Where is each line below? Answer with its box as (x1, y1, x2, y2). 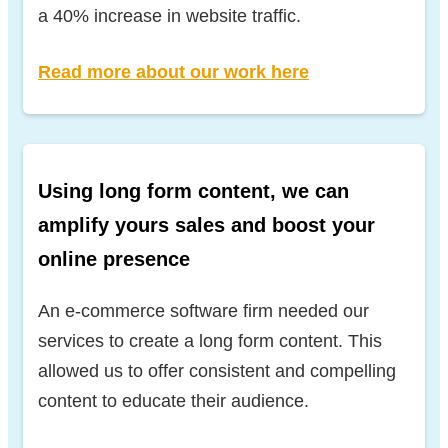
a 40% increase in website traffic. (38, 5, 301, 26)
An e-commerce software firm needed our (38, 300, 369, 321)
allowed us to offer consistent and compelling (38, 360, 396, 381)
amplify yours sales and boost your (38, 213, 375, 236)
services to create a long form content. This (38, 330, 382, 351)
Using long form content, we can (38, 179, 349, 202)
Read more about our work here (38, 61, 309, 82)
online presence (38, 247, 190, 270)
